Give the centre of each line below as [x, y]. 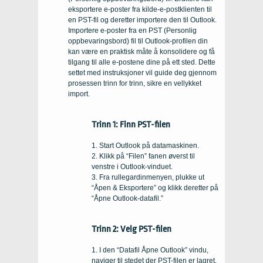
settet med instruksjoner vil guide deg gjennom [142, 73]
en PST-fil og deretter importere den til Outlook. [142, 20]
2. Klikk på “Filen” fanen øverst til [143, 156]
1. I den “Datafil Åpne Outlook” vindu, [150, 250]
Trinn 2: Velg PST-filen [131, 229]
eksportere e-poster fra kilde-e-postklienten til [140, 9]
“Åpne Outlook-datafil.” [127, 198]
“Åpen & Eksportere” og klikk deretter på [155, 188]
